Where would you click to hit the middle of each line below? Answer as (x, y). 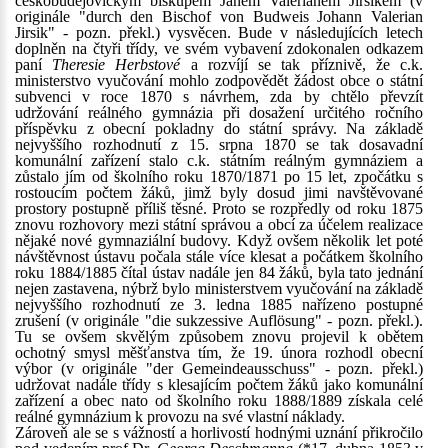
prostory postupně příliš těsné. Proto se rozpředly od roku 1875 (219, 208)
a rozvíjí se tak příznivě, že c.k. (302, 64)
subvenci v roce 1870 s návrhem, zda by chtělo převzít (219, 96)
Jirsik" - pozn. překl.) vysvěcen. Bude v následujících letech (219, 32)
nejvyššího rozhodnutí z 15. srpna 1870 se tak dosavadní (219, 144)
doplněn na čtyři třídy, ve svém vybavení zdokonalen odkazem (219, 48)
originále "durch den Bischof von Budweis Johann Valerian (219, 16)
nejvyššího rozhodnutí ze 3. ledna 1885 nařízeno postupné (219, 304)
